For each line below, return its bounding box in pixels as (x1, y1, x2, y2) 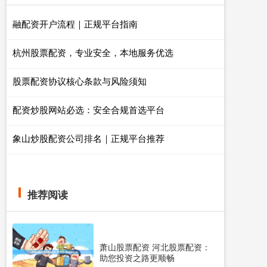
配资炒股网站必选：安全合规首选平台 (13, 103, 164, 116)
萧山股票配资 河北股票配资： (100, 241, 210, 253)
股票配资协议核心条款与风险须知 (13, 74, 147, 87)
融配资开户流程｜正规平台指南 (13, 17, 138, 30)
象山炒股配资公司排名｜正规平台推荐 (13, 132, 164, 144)
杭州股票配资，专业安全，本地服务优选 (13, 46, 173, 58)
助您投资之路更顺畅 (100, 252, 175, 264)
